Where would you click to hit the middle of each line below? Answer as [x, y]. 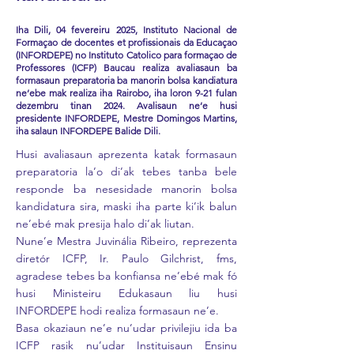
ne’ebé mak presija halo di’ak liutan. [105, 224]
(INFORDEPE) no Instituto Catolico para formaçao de [126, 55]
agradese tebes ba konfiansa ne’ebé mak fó [126, 276]
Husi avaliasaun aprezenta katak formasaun [126, 154]
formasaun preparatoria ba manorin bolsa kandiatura [126, 80]
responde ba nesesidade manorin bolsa [126, 189]
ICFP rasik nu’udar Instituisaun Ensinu [126, 345]
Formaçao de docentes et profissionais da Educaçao [126, 42]
